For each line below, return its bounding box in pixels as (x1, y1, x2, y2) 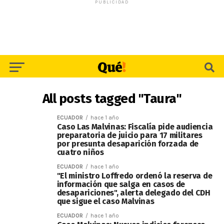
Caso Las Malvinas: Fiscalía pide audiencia (56, 122, 213, 131)
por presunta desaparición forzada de (56, 139, 199, 148)
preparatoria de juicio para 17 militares (56, 130, 202, 140)
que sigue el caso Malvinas (56, 196, 154, 206)
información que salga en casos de (56, 179, 185, 189)
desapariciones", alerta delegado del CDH (56, 188, 210, 197)
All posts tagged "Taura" (42, 91, 182, 106)
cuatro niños (56, 147, 104, 157)
